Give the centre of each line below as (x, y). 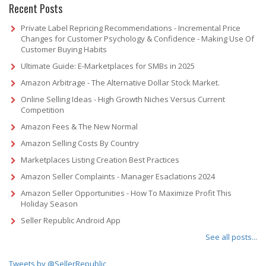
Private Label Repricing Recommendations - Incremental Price (131, 28)
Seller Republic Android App (71, 220)
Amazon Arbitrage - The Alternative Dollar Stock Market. (120, 82)
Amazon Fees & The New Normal (79, 126)
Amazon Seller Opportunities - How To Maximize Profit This (126, 193)
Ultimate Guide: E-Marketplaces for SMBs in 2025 (108, 66)
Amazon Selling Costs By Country (80, 143)
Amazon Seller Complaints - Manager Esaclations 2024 (118, 176)
